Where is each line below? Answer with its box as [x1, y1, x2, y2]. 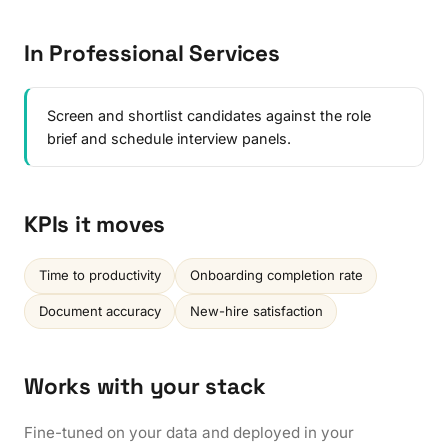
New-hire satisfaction [189, 302, 323, 319]
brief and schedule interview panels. [47, 129, 291, 147]
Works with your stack [24, 372, 266, 402]
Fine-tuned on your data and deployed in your [24, 423, 354, 443]
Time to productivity [38, 267, 161, 284]
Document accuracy [38, 302, 161, 319]
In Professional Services [24, 38, 280, 68]
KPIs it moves [24, 209, 166, 239]
